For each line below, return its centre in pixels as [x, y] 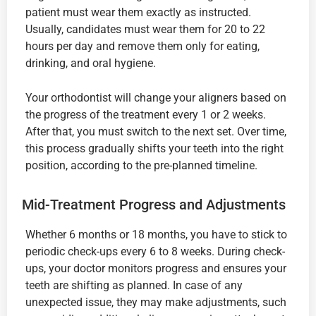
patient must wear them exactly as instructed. [138, 13]
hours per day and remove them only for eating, [142, 47]
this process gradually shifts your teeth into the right [154, 148]
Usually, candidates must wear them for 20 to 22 [145, 30]
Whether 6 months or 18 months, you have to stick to [156, 234]
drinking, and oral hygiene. [91, 63]
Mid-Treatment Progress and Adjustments [154, 204]
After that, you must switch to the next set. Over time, [156, 131]
